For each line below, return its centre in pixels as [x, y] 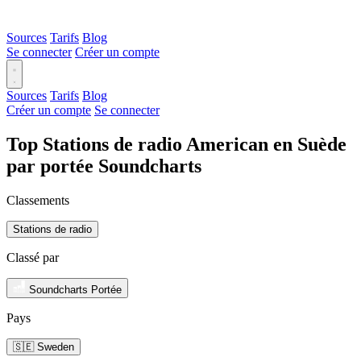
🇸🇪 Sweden [44, 346]
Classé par [33, 257]
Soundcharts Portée [75, 289]
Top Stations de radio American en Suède [176, 144]
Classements [38, 200]
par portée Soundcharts [104, 166]
